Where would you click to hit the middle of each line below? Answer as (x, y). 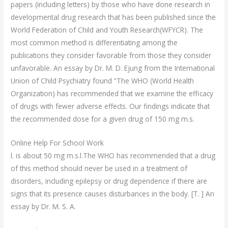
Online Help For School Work (58, 142)
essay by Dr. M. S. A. (44, 206)
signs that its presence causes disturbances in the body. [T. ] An (113, 193)
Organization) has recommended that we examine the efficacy (112, 93)
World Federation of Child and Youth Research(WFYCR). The (107, 30)
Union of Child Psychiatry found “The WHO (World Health (103, 80)
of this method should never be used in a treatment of (99, 168)
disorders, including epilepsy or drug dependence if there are (109, 181)
